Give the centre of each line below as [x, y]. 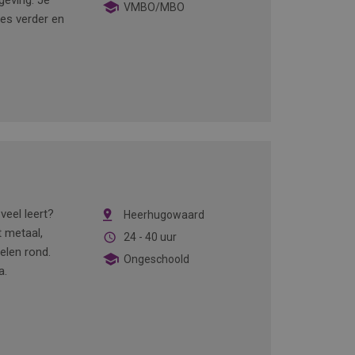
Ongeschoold [156, 259]
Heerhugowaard [164, 215]
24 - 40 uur [150, 237]
